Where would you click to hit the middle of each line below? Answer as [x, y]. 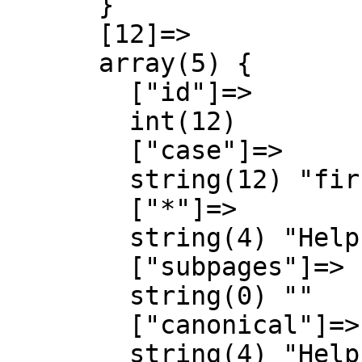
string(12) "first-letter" [68, 179]
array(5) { [53, 63]
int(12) [68, 121]
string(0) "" [68, 296]
